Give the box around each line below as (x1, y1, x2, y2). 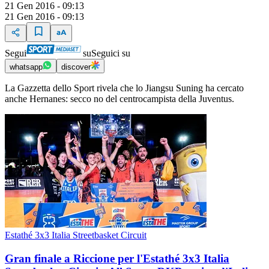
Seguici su (91, 48, 130, 59)
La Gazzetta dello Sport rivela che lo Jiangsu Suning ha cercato (5, 83, 244, 94)
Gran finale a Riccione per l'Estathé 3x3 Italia (5, 252, 229, 265)
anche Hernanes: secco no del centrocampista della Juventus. (5, 94, 234, 104)
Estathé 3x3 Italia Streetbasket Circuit (5, 230, 147, 241)
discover (61, 62, 91, 72)
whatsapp (10, 62, 43, 72)
